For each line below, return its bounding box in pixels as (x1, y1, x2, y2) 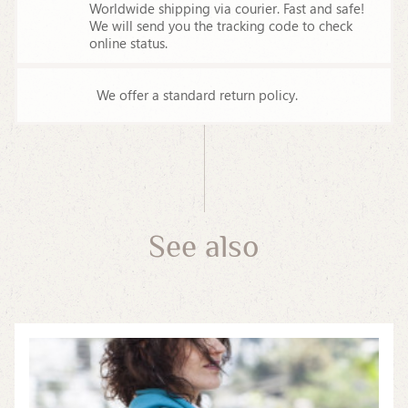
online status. (89, 34, 168, 52)
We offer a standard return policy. (97, 86, 298, 104)
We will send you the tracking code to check (89, 16, 352, 35)
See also (148, 228, 260, 264)
